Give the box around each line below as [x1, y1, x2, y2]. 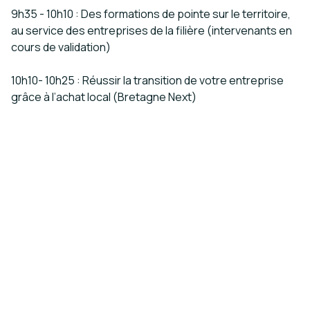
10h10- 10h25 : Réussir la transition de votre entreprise [11, 73, 284, 88]
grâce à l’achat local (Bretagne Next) [11, 89, 197, 104]
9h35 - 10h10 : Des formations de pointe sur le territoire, [11, 6, 291, 21]
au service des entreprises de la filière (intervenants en [11, 23, 292, 38]
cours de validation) [11, 39, 111, 55]
